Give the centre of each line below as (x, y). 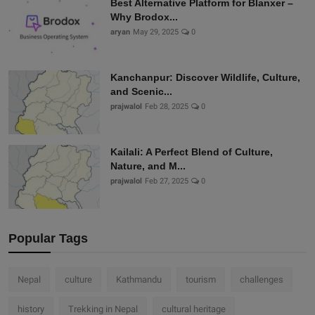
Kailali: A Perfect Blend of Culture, (192, 152)
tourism (201, 280)
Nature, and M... (148, 166)
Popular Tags (48, 239)
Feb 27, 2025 (167, 181)
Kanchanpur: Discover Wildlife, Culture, (205, 78)
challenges (262, 280)
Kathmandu (139, 280)
